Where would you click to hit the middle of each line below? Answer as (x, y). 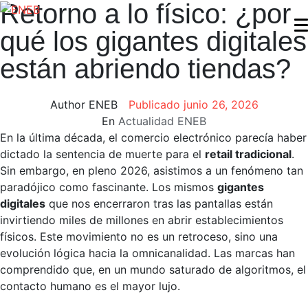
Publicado (156, 104)
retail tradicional (248, 154)
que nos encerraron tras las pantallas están (159, 203)
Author (67, 104)
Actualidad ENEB (162, 121)
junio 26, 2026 (221, 104)
